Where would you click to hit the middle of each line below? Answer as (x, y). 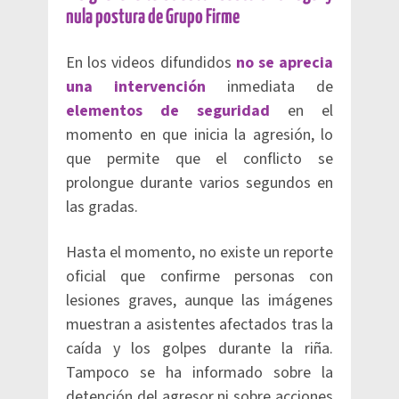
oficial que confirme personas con (199, 277)
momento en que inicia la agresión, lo (199, 135)
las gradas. (102, 207)
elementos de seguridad (177, 111)
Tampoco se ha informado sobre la (199, 373)
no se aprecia (285, 63)
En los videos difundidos (151, 63)
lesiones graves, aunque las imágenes (199, 301)
